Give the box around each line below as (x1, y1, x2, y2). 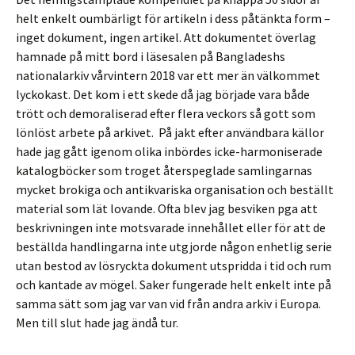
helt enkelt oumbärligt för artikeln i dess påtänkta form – (16, 10, 330, 27)
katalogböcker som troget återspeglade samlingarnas (16, 162, 312, 179)
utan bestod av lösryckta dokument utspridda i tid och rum (16, 258, 331, 274)
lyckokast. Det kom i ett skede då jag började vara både (16, 86, 310, 103)
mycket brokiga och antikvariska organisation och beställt (16, 181, 334, 198)
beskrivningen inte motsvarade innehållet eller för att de (16, 219, 326, 236)
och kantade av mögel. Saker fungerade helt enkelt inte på (16, 277, 331, 293)
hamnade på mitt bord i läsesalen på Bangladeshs (16, 48, 285, 65)
